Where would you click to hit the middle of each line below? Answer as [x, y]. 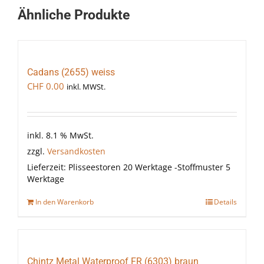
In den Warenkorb [65, 202]
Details [225, 202]
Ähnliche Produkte [74, 15]
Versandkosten [76, 151]
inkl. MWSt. [86, 87]
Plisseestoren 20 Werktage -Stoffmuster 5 [149, 167]
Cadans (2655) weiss [71, 72]
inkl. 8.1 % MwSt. [60, 136]
